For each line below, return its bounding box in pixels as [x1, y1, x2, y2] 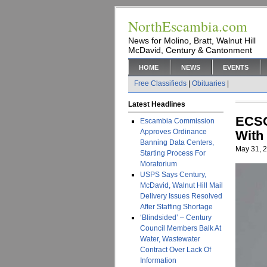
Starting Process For [140, 149, 206, 157]
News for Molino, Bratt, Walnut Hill [128, 36, 256, 45]
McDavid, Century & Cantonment [128, 45, 252, 55]
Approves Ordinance [140, 128, 207, 136]
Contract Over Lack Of [140, 246, 211, 254]
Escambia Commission [140, 117, 215, 125]
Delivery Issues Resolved [140, 192, 222, 200]
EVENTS [223, 64, 249, 71]
